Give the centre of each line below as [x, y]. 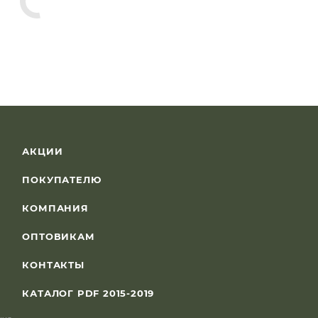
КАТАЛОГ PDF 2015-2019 [88, 293]
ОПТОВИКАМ [59, 236]
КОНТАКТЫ [53, 265]
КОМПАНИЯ [55, 208]
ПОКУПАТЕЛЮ [62, 180]
